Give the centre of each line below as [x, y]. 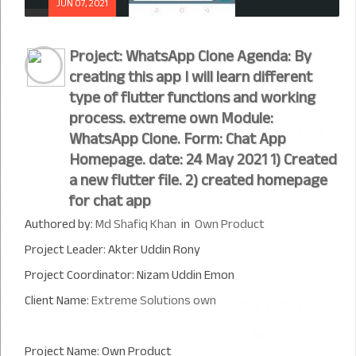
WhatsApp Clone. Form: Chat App [178, 139]
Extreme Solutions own [154, 300]
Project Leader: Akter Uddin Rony [112, 250]
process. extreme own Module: [171, 118]
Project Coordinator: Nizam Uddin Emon [130, 275]
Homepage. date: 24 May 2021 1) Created [203, 159]
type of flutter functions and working [192, 97]
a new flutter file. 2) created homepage [198, 180]
